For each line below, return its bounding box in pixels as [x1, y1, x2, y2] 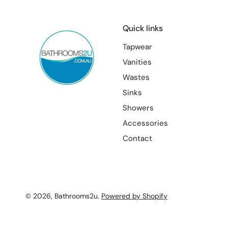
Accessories [123, 118, 168, 128]
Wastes [123, 72, 150, 82]
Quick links [123, 23, 163, 34]
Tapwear [123, 42, 153, 52]
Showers [123, 103, 154, 113]
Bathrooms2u [54, 191, 98, 201]
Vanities [123, 57, 152, 67]
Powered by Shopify [101, 191, 167, 201]
